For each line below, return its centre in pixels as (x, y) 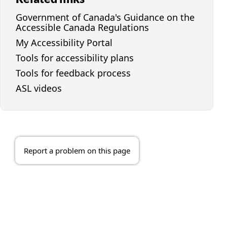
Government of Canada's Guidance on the (105, 17)
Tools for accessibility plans (75, 58)
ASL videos (40, 88)
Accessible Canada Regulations (82, 28)
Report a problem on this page (77, 150)
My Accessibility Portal (64, 43)
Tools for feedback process (73, 73)
